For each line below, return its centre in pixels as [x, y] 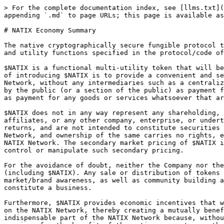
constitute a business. [48, 188]
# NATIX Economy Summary [50, 30]
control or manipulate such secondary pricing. [94, 150]
